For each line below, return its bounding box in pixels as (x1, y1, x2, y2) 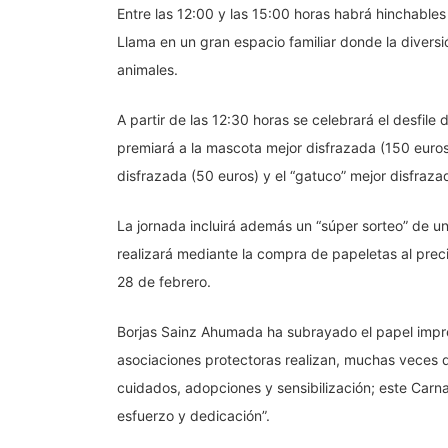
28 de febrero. (117, 273, 211, 291)
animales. (117, 61, 178, 79)
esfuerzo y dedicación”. (117, 407, 270, 425)
